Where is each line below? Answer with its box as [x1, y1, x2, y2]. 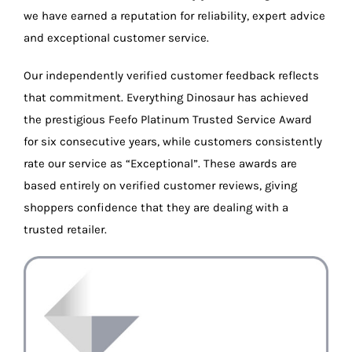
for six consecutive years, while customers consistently [24, 134, 322, 149]
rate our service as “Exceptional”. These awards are [24, 156, 297, 171]
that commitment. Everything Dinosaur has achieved [24, 90, 309, 105]
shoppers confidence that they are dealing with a [24, 200, 288, 215]
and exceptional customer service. [24, 31, 209, 46]
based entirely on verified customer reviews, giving [24, 178, 297, 193]
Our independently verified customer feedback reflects [24, 68, 319, 83]
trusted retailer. [24, 222, 107, 237]
